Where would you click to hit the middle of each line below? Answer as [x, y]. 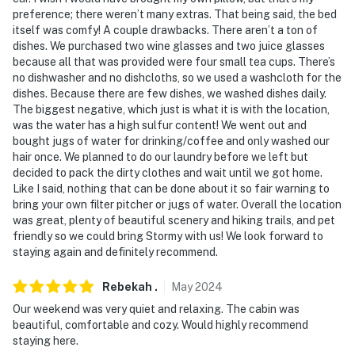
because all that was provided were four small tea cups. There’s [174, 61]
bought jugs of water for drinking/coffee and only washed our [171, 141]
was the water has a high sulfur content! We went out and [160, 125]
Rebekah [127, 286]
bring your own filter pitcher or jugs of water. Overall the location [177, 204]
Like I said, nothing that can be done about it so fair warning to [171, 188]
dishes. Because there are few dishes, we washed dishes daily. [170, 93]
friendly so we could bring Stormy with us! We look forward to [168, 236]
